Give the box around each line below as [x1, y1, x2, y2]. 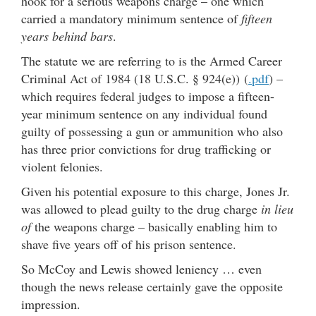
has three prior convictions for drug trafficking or [21, 140, 271, 157]
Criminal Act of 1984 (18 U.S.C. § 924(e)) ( [21, 69, 248, 87]
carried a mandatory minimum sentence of [21, 9, 241, 27]
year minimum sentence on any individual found [21, 104, 267, 122]
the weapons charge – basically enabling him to [35, 217, 277, 235]
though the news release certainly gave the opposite [21, 277, 283, 295]
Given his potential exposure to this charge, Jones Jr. [21, 182, 290, 200]
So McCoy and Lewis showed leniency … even [21, 260, 262, 277]
